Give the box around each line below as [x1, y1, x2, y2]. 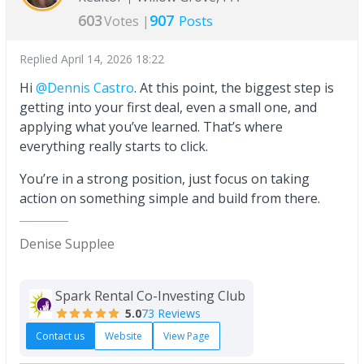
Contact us [36, 329, 84, 344]
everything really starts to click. [19, 137, 208, 156]
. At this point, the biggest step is [134, 79, 334, 97]
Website [105, 329, 142, 344]
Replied [19, 51, 61, 67]
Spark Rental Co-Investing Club [55, 287, 245, 305]
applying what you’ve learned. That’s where [19, 118, 283, 136]
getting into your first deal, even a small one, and [19, 98, 317, 117]
